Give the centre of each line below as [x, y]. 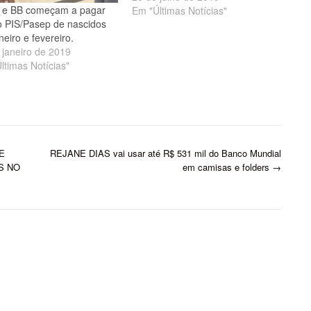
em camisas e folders [227, 167]
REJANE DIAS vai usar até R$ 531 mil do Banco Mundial [166, 153]
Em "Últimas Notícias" [180, 10]
